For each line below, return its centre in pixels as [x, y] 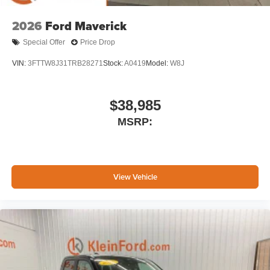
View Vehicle [135, 177]
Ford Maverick [86, 26]
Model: [158, 64]
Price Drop [98, 42]
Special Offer [44, 42]
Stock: [114, 64]
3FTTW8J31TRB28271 [65, 64]
